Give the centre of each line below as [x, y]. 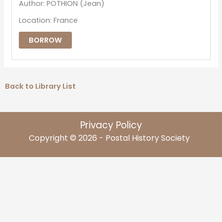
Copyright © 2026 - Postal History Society [111, 138]
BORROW [46, 40]
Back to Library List [40, 86]
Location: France [49, 21]
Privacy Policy [111, 125]
